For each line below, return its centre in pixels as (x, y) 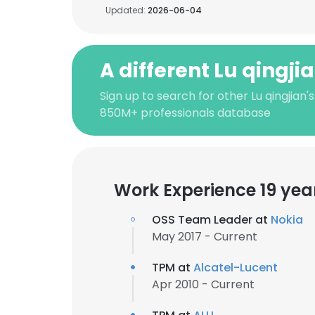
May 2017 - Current (205, 237)
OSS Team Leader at (211, 220)
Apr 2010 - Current (203, 284)
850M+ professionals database (185, 113)
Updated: (127, 10)
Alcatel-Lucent (236, 268)
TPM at (173, 268)
